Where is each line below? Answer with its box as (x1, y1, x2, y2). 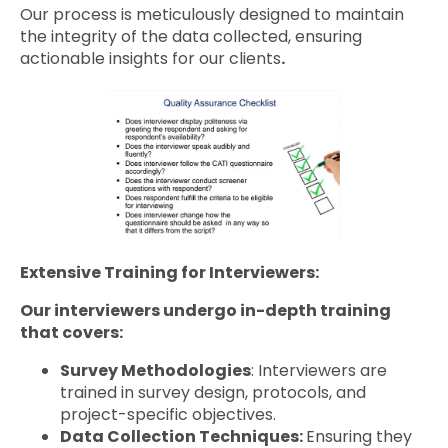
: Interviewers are (251, 358, 387, 382)
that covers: (20, 320, 123, 344)
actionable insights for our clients (20, 47, 281, 71)
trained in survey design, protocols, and (60, 380, 366, 404)
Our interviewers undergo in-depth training (20, 298, 391, 322)
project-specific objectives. (60, 402, 276, 426)
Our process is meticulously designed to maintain (20, 3, 404, 27)
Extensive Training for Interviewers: (20, 260, 319, 284)
